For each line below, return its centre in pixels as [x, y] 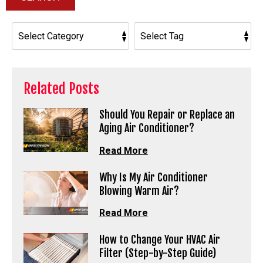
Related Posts [61, 89]
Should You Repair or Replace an [167, 114]
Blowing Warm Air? [139, 190]
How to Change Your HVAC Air [159, 240]
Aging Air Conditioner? [146, 128]
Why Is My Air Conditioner [153, 177]
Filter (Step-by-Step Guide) [157, 253]
